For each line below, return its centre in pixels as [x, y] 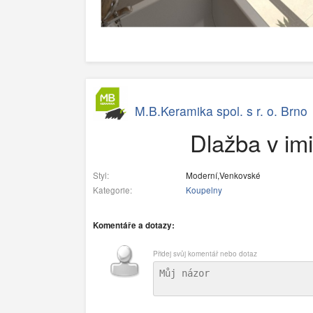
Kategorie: [112, 190]
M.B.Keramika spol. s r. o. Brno [221, 111]
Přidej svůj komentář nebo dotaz [205, 253]
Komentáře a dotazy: [134, 225]
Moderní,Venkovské [222, 175]
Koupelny [204, 190]
